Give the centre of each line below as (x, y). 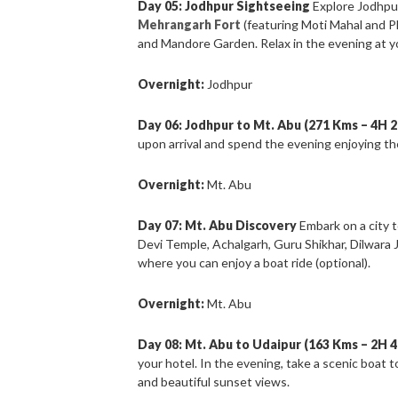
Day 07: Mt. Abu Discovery (218, 226)
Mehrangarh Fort (190, 25)
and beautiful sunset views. (214, 382)
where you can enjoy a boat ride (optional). (255, 263)
